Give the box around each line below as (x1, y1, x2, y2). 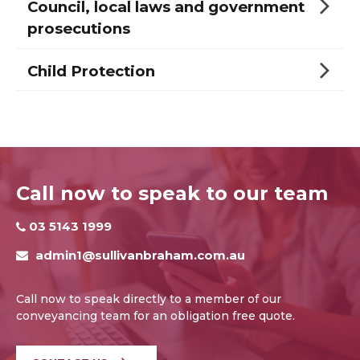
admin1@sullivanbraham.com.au (35, 247, 245, 263)
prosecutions (27, 19, 130, 39)
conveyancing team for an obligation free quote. (16, 308, 295, 323)
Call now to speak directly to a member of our (16, 291, 281, 306)
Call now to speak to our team (16, 182, 328, 205)
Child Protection (27, 61, 155, 80)
